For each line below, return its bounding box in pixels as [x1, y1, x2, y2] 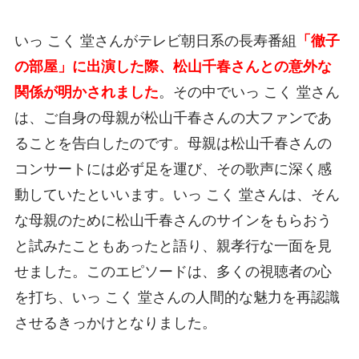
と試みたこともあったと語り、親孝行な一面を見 [14, 237, 332, 254]
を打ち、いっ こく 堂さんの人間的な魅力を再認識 [14, 288, 340, 305]
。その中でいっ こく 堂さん [158, 83, 340, 100]
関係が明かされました [14, 83, 159, 100]
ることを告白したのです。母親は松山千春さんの [14, 135, 332, 151]
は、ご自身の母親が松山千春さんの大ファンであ [14, 109, 332, 126]
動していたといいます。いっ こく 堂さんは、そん [14, 186, 340, 203]
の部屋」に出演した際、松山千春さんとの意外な [14, 58, 332, 75]
